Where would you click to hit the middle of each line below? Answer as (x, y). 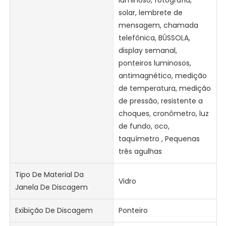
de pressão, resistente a (160, 101)
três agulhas (140, 152)
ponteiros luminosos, (155, 63)
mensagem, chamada (158, 25)
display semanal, (148, 51)
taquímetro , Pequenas (159, 139)
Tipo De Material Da (50, 175)
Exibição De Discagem (54, 211)
